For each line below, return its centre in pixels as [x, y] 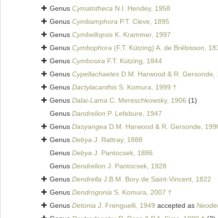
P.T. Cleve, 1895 [144, 22]
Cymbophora [92, 48]
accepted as [176, 206]
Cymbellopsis [92, 35]
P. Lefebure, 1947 [134, 114]
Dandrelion [89, 114]
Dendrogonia [92, 192]
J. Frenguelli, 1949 [126, 206]
